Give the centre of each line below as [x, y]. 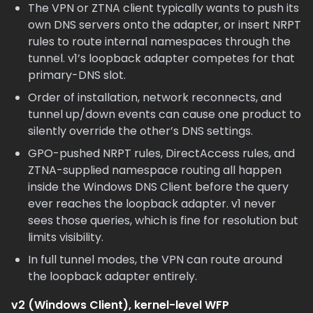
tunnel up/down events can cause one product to [165, 114]
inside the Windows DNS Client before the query [158, 187]
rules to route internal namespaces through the [159, 42]
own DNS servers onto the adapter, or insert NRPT [165, 25]
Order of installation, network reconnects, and [155, 97]
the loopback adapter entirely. [112, 276]
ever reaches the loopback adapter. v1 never [152, 204]
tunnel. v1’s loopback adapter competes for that [161, 58]
